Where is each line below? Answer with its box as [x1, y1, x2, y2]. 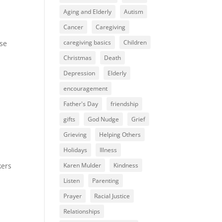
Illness [100, 146, 117, 155]
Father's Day [63, 100, 99, 109]
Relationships [63, 207, 101, 216]
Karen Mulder [63, 161, 102, 170]
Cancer [63, 23, 84, 32]
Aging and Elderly [63, 7, 112, 16]
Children [123, 38, 147, 47]
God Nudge [88, 115, 119, 124]
